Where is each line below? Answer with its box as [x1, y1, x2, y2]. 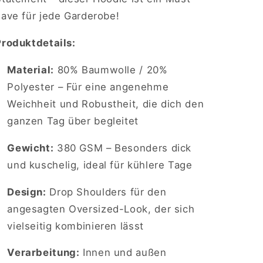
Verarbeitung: [7, 247, 80, 259]
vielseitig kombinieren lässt [7, 220, 144, 232]
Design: [7, 186, 46, 198]
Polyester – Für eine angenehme [7, 80, 169, 93]
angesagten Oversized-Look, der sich [7, 203, 195, 215]
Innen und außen [79, 247, 167, 259]
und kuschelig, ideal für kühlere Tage [7, 159, 193, 171]
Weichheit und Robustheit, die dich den [7, 97, 204, 110]
